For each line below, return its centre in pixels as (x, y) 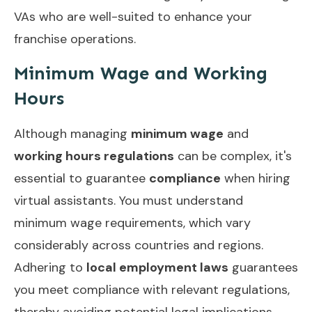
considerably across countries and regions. (139, 245)
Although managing (72, 133)
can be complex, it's (233, 156)
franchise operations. (75, 39)
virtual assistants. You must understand (128, 200)
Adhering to (50, 267)
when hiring (256, 178)
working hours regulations (94, 156)
